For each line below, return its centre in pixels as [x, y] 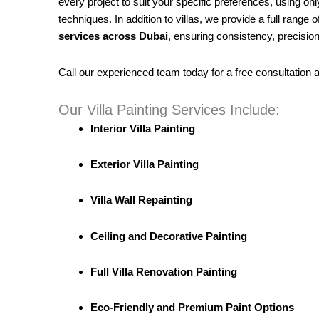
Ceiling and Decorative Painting [170, 236]
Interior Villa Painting [144, 128]
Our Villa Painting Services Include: [169, 109]
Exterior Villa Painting [146, 164]
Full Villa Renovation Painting [165, 271]
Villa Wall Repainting [143, 200]
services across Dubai [113, 36]
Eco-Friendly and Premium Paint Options [194, 307]
